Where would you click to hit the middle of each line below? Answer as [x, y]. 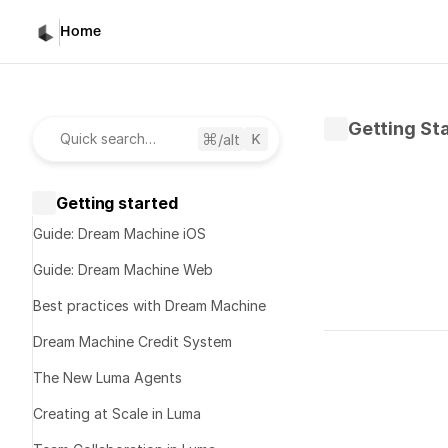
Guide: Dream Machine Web [123, 269]
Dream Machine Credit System [132, 341]
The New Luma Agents [107, 377]
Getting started [117, 202]
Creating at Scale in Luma [117, 413]
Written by [401, 336]
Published [398, 358]
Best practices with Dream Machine [149, 305]
